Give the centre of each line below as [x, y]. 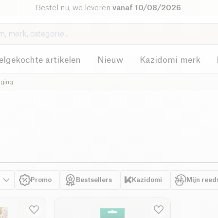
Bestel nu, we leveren [74, 8]
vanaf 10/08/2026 [146, 8]
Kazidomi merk [170, 60]
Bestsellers [94, 180]
